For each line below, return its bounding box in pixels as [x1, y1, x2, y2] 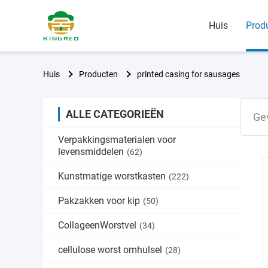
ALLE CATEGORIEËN [66, 108, 164, 120]
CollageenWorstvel [58, 220, 136, 231]
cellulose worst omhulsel [58, 244, 162, 255]
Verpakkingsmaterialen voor [58, 134, 176, 145]
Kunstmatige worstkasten [58, 170, 166, 182]
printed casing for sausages [137, 69, 240, 79]
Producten [79, 69, 118, 79]
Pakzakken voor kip [58, 195, 140, 206]
